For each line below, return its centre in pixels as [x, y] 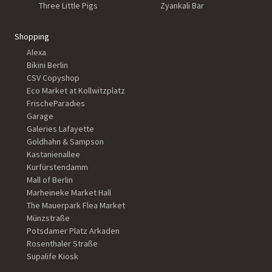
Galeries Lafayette [60, 129]
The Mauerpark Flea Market [76, 206]
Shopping [32, 37]
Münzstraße [48, 218]
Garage [40, 116]
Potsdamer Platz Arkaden [73, 231]
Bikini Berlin [47, 65]
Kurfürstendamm [57, 167]
